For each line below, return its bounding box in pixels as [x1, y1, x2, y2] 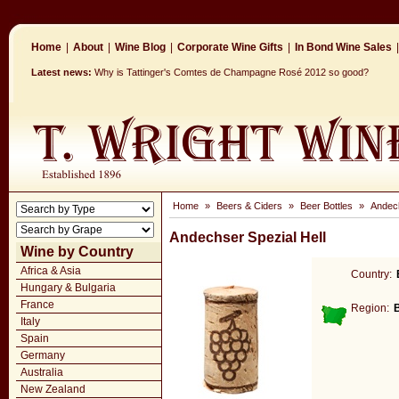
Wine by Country [20, 244, 134, 259]
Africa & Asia [20, 265, 81, 277]
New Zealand [20, 383, 85, 395]
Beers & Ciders [216, 200, 282, 211]
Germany [20, 349, 65, 362]
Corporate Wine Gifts [177, 41, 283, 53]
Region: [351, 302, 389, 314]
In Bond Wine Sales [295, 41, 392, 53]
